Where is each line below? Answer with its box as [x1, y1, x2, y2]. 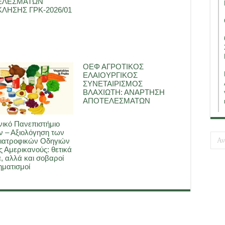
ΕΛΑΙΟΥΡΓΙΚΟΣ [82, 71, 138, 80]
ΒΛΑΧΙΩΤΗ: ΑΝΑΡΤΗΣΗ [82, 88, 165, 97]
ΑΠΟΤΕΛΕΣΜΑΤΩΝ [82, 96, 150, 105]
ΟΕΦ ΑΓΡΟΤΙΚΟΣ [82, 62, 144, 71]
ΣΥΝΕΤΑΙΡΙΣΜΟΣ [82, 79, 143, 88]
